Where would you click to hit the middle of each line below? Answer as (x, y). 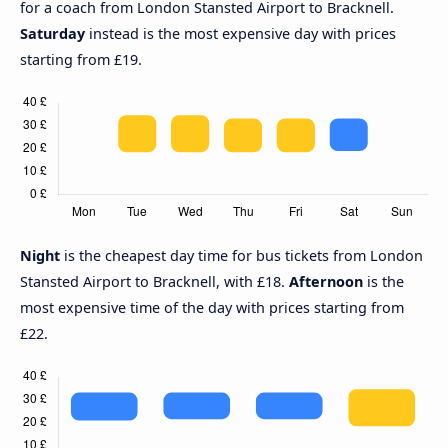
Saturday (52, 33)
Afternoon (326, 281)
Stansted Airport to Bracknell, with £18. (154, 281)
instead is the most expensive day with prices (240, 33)
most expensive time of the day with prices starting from (212, 307)
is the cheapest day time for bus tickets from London (243, 255)
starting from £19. (81, 59)
